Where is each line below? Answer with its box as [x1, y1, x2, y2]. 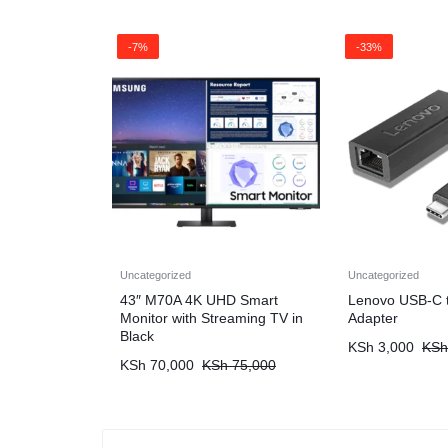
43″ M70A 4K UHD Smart [120, 292, 278, 308]
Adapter [348, 310, 398, 326]
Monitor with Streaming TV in [120, 310, 303, 326]
